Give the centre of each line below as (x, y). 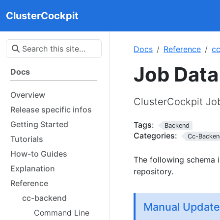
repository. (153, 172)
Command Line (62, 213)
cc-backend (44, 198)
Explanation (33, 168)
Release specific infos (51, 110)
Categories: (155, 135)
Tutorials (27, 139)
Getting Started (39, 124)
